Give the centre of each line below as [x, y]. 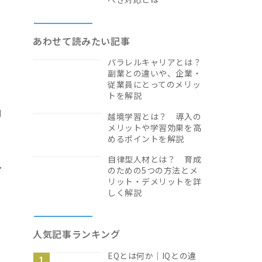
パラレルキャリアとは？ [155, 62]
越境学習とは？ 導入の [155, 116]
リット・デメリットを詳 [155, 181]
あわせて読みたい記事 [82, 41]
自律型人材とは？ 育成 [155, 159]
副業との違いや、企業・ [155, 73]
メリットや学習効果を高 [155, 127]
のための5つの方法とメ [153, 170]
